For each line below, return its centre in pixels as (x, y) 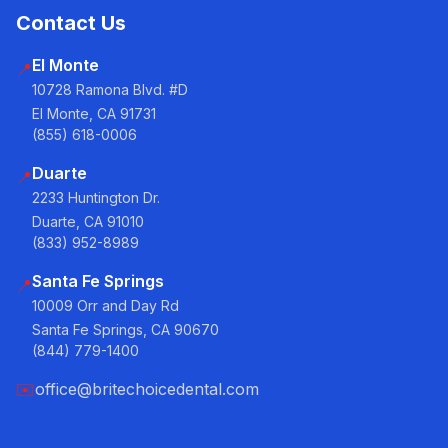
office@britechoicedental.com (147, 389)
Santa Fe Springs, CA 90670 (125, 330)
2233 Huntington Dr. (96, 198)
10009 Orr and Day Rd (105, 306)
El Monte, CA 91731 (94, 114)
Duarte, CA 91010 (88, 222)
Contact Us (71, 23)
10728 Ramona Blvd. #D (110, 90)
